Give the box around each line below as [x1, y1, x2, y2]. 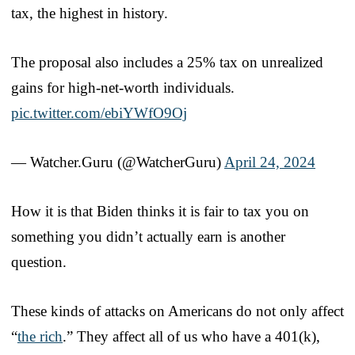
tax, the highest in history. [11, 4, 168, 21]
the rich [17, 327, 63, 345]
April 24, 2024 [224, 153, 315, 170]
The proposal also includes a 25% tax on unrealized [11, 53, 323, 71]
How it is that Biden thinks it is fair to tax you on [11, 202, 309, 219]
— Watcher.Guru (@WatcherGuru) [11, 153, 224, 170]
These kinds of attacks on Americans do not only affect [11, 302, 344, 319]
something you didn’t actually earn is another [11, 227, 285, 245]
